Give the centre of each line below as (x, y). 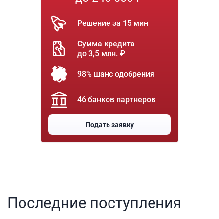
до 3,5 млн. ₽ (101, 54)
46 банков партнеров (116, 100)
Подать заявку (109, 125)
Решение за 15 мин (113, 23)
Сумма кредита (106, 44)
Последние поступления (94, 203)
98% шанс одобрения (116, 74)
